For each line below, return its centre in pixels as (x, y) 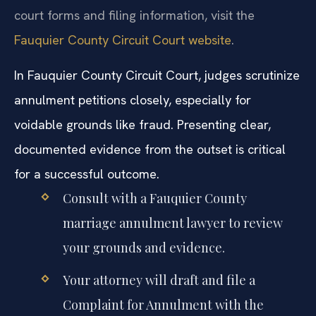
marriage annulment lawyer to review (172, 223)
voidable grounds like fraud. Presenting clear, (142, 124)
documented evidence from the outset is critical (150, 149)
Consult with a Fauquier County (154, 198)
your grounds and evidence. (144, 247)
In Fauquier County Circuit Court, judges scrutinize (157, 75)
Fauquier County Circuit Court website (123, 40)
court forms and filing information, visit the (134, 16)
